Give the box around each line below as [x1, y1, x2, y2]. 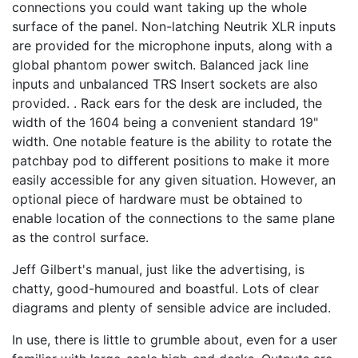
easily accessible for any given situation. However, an [12, 172, 336, 189]
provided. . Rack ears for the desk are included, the [12, 95, 322, 112]
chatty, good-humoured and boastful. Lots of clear [12, 280, 319, 297]
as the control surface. [12, 229, 149, 246]
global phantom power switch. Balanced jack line [12, 57, 308, 74]
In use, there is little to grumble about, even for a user [12, 332, 337, 348]
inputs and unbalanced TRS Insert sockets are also [12, 76, 318, 93]
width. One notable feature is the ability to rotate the [12, 133, 332, 150]
